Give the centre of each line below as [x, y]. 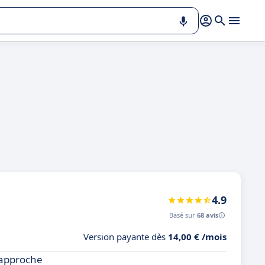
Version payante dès [126, 237]
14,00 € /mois [197, 237]
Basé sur [183, 215]
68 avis [208, 215]
